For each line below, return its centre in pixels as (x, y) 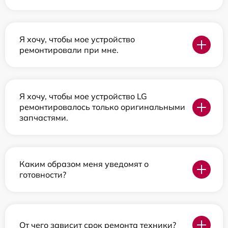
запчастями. (44, 118)
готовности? (43, 175)
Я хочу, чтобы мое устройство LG (83, 96)
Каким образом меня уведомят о (84, 164)
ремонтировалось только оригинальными (102, 107)
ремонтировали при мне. (69, 50)
